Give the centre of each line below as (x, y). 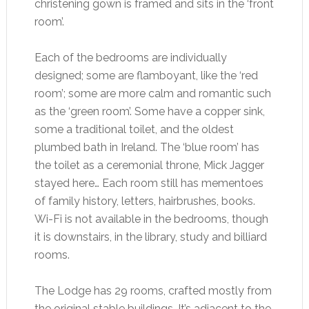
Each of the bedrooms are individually (130, 57)
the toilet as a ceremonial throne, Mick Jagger (149, 165)
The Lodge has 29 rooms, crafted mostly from (153, 290)
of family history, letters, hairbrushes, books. (144, 201)
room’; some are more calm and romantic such (152, 93)
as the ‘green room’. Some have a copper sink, (149, 111)
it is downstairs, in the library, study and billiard (150, 237)
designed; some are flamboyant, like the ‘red (146, 75)
